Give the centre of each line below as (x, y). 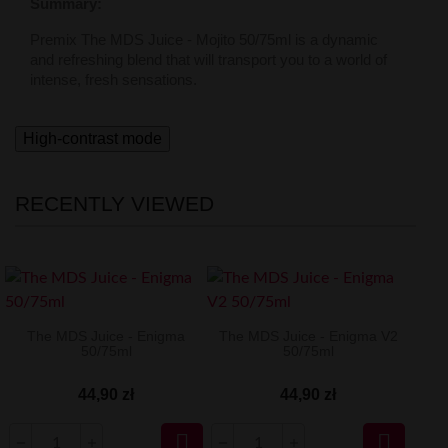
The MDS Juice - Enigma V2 (308, 335)
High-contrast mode (92, 138)
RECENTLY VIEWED (114, 203)
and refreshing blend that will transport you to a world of (208, 59)
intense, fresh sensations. (113, 79)
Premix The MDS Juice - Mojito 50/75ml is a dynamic (204, 39)
